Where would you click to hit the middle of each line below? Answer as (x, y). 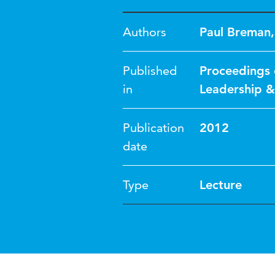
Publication (153, 128)
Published (150, 71)
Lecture (221, 185)
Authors (145, 32)
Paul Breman (235, 32)
